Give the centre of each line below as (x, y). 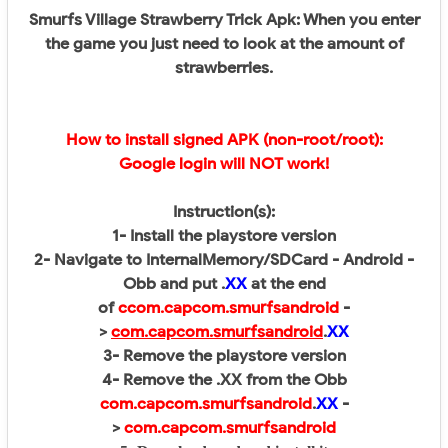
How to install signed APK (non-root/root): (224, 140)
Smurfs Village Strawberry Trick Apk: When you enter (224, 20)
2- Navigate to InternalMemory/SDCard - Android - (224, 260)
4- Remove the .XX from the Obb (224, 380)
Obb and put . (173, 284)
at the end (286, 284)
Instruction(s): (224, 212)
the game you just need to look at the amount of (224, 44)
